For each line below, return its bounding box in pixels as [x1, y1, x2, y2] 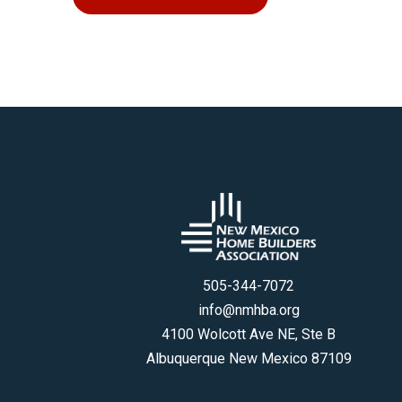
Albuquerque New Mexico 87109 [145, 350, 352, 368]
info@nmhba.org [197, 301, 300, 319]
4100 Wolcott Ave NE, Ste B [162, 326, 336, 344]
